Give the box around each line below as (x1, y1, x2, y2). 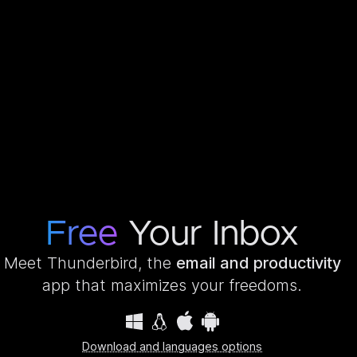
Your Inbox (118, 216, 299, 252)
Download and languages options (82, 339, 262, 353)
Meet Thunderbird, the (3, 253, 176, 273)
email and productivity (175, 253, 341, 273)
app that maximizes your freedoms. (42, 275, 302, 295)
